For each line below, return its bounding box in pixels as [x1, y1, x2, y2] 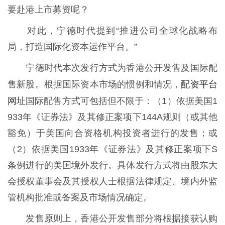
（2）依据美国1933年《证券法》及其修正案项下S [8, 144, 217, 154]
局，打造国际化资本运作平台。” [8, 41, 137, 52]
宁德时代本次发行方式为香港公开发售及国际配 [8, 62, 217, 73]
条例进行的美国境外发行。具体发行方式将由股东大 [8, 160, 217, 170]
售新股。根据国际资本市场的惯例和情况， [8, 79, 181, 89]
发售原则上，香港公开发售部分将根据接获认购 [8, 213, 217, 223]
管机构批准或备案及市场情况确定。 [8, 192, 152, 202]
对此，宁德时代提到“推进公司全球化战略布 [8, 25, 217, 36]
